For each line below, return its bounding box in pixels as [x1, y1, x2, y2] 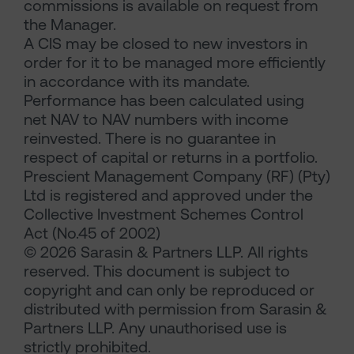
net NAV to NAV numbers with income [24, 110, 288, 130]
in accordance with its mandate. [24, 72, 250, 92]
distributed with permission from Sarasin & [24, 299, 327, 319]
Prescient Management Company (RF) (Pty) [24, 167, 330, 186]
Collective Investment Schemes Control [24, 205, 303, 224]
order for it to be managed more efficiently [24, 53, 326, 73]
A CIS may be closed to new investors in [24, 34, 307, 54]
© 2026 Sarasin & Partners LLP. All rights [24, 243, 308, 262]
